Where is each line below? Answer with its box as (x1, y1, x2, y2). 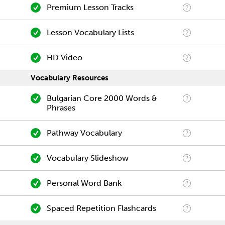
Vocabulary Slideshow (46, 153, 129, 163)
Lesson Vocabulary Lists (46, 28, 134, 37)
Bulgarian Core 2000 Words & (46, 93, 157, 103)
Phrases (46, 103, 75, 113)
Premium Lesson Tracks (46, 3, 134, 12)
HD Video (46, 53, 82, 62)
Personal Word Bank (46, 178, 122, 188)
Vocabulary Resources (31, 73, 108, 82)
